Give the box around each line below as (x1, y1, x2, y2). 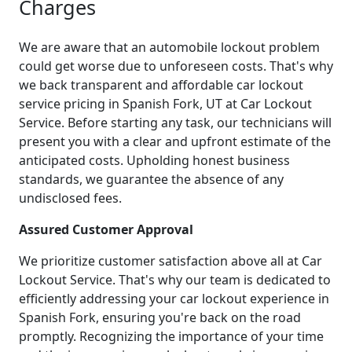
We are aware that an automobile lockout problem (19, 38, 320, 56)
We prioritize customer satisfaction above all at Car (19, 251, 322, 269)
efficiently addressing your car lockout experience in (19, 289, 329, 307)
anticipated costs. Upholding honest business (19, 151, 290, 169)
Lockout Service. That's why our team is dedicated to (19, 270, 331, 288)
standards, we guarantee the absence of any (19, 170, 284, 188)
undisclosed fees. (19, 189, 122, 207)
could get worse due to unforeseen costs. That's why (19, 57, 333, 75)
